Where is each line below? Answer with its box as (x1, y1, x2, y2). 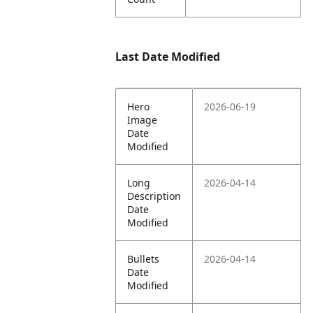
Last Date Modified (115, 49, 221, 64)
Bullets (127, 252, 160, 265)
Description (127, 189, 182, 203)
